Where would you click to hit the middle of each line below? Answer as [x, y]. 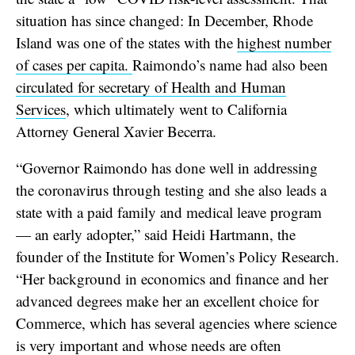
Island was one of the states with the [126, 42]
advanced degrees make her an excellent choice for [167, 300]
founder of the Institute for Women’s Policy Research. [177, 256]
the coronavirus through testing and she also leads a [171, 189]
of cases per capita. [74, 64]
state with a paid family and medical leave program [169, 212]
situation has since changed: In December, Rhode [164, 20]
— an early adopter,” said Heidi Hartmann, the [156, 234]
